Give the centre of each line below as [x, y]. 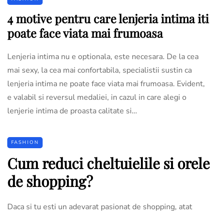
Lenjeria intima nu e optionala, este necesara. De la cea [103, 56]
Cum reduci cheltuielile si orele [108, 163]
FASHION [25, 142]
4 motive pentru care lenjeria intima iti [108, 18]
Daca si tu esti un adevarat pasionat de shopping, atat [100, 207]
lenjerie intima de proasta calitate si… [72, 111]
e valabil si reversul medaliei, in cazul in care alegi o [97, 97]
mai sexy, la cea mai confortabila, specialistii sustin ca [100, 70]
